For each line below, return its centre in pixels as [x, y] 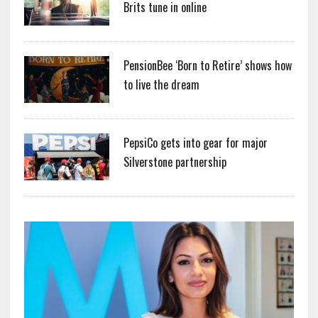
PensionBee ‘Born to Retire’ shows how [207, 65]
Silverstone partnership [175, 161]
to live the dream [161, 84]
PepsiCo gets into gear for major [195, 142]
